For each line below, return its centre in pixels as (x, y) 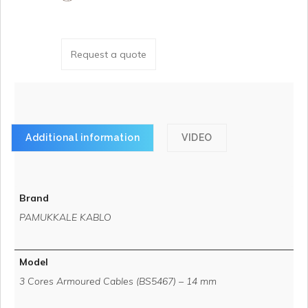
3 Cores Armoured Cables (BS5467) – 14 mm (118, 281)
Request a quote (109, 54)
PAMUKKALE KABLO (65, 217)
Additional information (82, 137)
